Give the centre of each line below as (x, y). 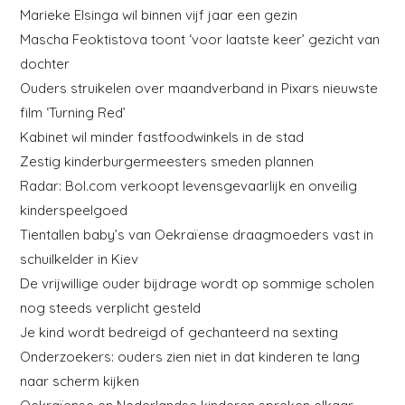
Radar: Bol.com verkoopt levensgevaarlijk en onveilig (189, 185)
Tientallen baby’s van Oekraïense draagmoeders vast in (197, 234)
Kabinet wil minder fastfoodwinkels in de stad (162, 137)
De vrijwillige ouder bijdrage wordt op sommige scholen (198, 283)
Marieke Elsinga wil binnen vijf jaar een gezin (159, 14)
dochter (45, 63)
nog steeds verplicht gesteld (111, 307)
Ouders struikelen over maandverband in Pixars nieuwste (199, 88)
